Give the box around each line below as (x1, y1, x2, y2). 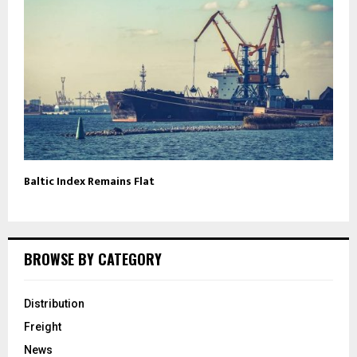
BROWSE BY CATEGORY (24, 248, 162, 269)
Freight (24, 320, 61, 333)
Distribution (24, 296, 84, 310)
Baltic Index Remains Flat (24, 171, 155, 190)
